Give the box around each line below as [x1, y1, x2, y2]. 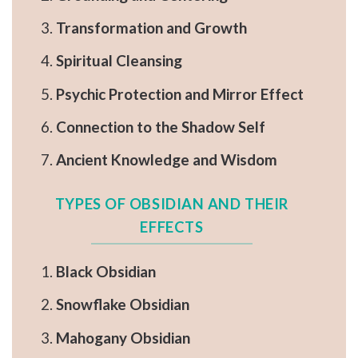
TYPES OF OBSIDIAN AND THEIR [54, 194, 288, 213]
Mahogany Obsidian [55, 328, 190, 347]
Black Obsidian [55, 262, 156, 281]
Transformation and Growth [55, 18, 247, 37]
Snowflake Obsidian [55, 295, 189, 314]
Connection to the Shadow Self [55, 117, 265, 136]
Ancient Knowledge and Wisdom [55, 150, 277, 169]
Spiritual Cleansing [55, 51, 182, 70]
